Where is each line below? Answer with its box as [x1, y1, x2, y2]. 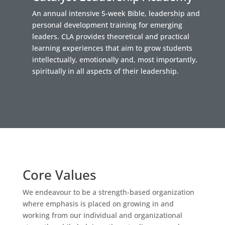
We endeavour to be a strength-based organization [22, 187, 194, 197]
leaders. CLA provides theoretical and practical [32, 32, 189, 41]
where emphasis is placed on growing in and [22, 199, 174, 208]
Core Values [22, 166, 96, 184]
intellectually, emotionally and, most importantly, [32, 55, 197, 64]
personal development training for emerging [32, 20, 182, 30]
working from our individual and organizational [22, 210, 182, 220]
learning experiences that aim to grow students [32, 43, 192, 53]
